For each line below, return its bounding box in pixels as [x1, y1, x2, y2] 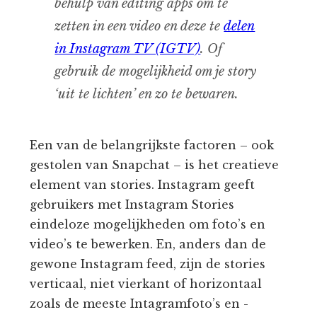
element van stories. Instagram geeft [30, 178, 255, 192]
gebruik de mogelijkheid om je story [54, 64, 257, 80]
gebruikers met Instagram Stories [30, 197, 235, 212]
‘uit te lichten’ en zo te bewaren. [54, 86, 239, 103]
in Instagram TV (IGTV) [54, 41, 201, 57]
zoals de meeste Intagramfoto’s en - [30, 296, 249, 311]
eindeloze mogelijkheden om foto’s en [30, 217, 266, 232]
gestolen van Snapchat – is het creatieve [30, 158, 279, 173]
